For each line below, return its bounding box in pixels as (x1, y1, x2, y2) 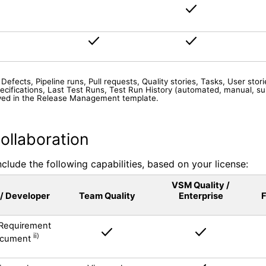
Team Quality (78, 190, 135, 201)
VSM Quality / (172, 179, 230, 191)
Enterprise (178, 190, 223, 201)
